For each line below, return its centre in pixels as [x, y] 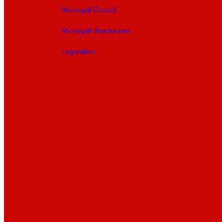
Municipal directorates [96, 30]
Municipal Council [89, 9]
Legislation [78, 51]
